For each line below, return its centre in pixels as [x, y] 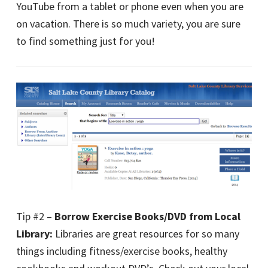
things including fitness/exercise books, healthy [122, 251]
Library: [34, 234]
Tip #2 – [35, 217]
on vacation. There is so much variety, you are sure [128, 24]
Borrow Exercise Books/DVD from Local [147, 217]
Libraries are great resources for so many [146, 234]
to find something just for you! [86, 41]
